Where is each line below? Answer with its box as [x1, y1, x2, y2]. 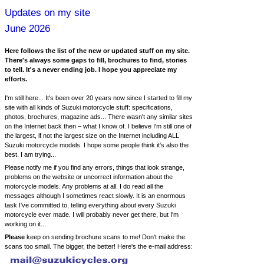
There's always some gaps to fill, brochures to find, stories [5, 57, 187, 64]
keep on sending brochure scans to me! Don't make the [25, 233, 185, 240]
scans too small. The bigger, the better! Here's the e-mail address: [5, 243, 193, 250]
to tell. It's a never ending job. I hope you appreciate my [5, 66, 177, 73]
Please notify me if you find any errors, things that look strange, [5, 164, 184, 171]
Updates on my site [5, 7, 90, 18]
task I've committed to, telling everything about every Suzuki [5, 202, 176, 209]
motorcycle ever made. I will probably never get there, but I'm [5, 211, 179, 218]
